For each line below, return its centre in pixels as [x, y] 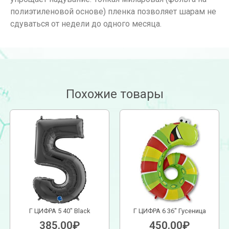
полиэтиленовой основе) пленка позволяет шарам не [113, 11]
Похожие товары [114, 94]
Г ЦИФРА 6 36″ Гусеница [169, 211]
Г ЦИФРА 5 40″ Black [60, 211]
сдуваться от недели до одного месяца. [86, 24]
